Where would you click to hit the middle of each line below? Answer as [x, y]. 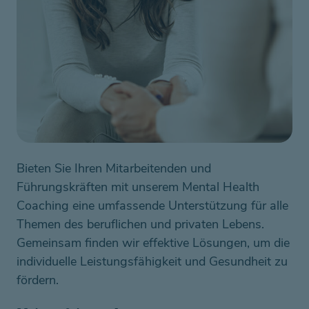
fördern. [39, 280]
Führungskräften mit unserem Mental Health [138, 187]
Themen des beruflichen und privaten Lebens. [140, 224]
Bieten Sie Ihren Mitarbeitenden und [114, 168]
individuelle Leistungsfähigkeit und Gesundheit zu [152, 261]
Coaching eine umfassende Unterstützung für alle [152, 206]
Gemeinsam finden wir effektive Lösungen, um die [153, 243]
